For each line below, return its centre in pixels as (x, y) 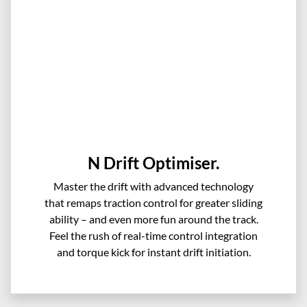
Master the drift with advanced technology (153, 186)
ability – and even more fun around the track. (153, 219)
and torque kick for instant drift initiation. (153, 251)
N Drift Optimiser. (153, 162)
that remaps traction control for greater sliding (153, 202)
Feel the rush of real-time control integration (153, 235)
